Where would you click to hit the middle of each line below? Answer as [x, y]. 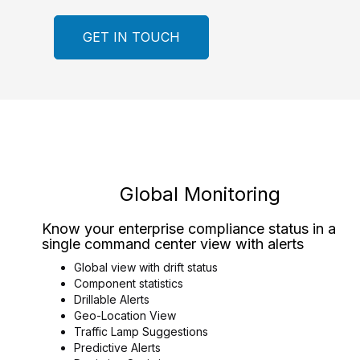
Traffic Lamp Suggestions [141, 331]
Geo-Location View [125, 315]
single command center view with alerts [173, 244]
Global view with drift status [146, 267]
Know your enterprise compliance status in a [189, 229]
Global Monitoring [200, 194]
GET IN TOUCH [131, 37]
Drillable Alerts [112, 299]
